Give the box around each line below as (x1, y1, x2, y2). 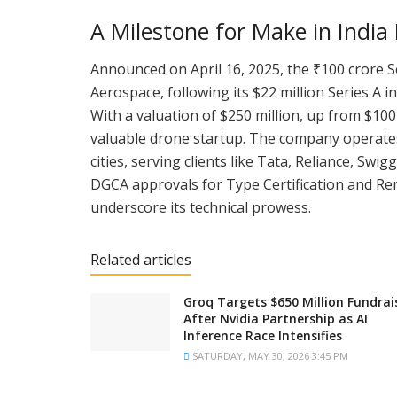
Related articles (90, 250, 191, 270)
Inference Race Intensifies (183, 327, 342, 345)
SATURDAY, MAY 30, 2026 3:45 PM (190, 349, 348, 363)
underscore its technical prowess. (90, 198, 311, 218)
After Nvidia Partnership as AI (183, 310, 368, 328)
